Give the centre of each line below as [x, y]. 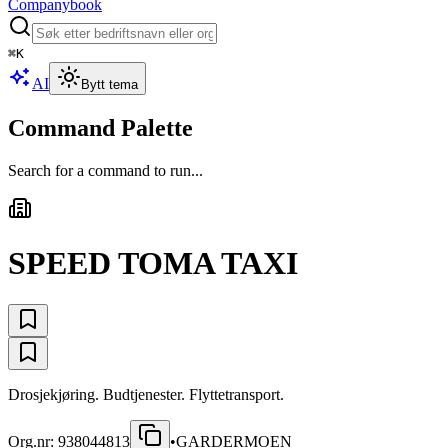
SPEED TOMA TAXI [153, 263]
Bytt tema [109, 84]
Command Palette [100, 127]
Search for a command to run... [105, 170]
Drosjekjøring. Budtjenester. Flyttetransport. [146, 394]
